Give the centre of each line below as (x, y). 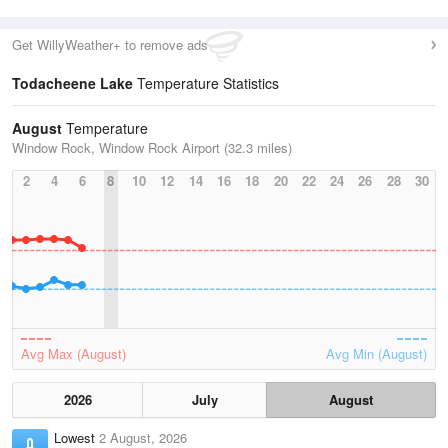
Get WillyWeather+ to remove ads (110, 44)
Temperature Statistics (206, 83)
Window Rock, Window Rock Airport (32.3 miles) (152, 147)
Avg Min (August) (376, 353)
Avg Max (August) (73, 353)
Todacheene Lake (72, 83)
